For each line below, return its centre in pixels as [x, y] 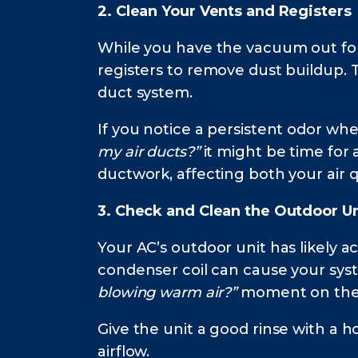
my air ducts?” [149, 152]
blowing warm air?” [167, 293]
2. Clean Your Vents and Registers [225, 12]
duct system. [145, 93]
